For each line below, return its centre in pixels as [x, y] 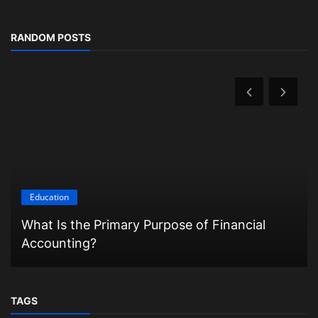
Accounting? [59, 243]
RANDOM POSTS [51, 38]
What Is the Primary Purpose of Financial [143, 224]
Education [49, 197]
